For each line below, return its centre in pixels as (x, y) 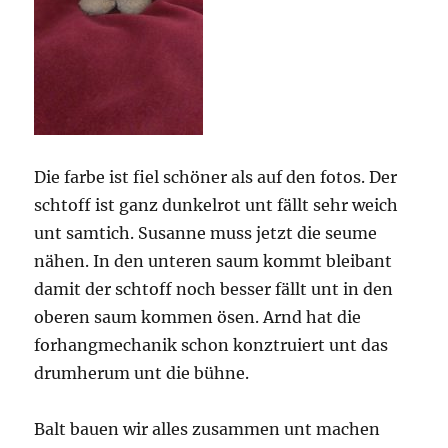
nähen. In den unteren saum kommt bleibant (213, 261)
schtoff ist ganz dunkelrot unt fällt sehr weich (216, 205)
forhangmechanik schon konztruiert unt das (211, 345)
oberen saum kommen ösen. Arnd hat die (198, 317)
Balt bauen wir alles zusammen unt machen (207, 429)
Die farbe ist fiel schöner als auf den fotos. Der (216, 177)
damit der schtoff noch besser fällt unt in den (214, 289)
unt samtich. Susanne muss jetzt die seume (206, 233)
